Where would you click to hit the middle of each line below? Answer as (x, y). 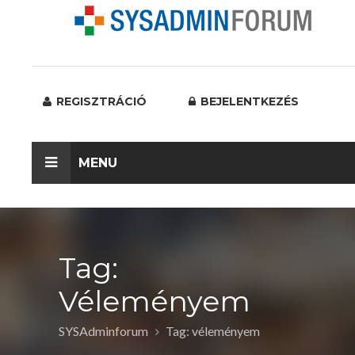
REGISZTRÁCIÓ (100, 101)
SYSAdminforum (103, 331)
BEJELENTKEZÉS (248, 101)
